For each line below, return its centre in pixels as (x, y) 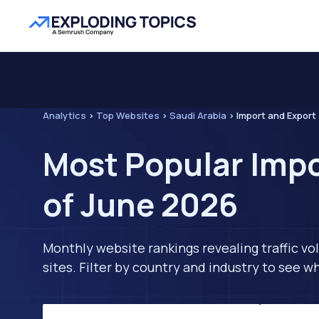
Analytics (64, 115)
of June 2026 (140, 204)
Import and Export (276, 115)
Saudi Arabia (198, 115)
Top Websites (128, 115)
